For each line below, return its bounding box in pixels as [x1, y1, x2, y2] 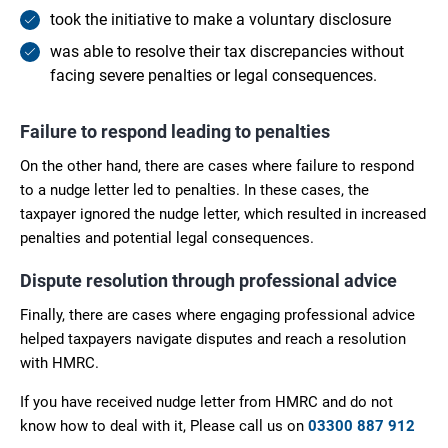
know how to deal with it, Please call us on [20, 416, 308, 435]
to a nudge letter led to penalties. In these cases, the [20, 180, 369, 199]
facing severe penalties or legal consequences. [50, 65, 377, 85]
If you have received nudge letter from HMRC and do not [20, 392, 393, 411]
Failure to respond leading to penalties [20, 120, 330, 142]
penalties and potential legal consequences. [20, 228, 314, 247]
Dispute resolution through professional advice [20, 269, 397, 291]
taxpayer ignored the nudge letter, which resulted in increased [20, 204, 426, 223]
